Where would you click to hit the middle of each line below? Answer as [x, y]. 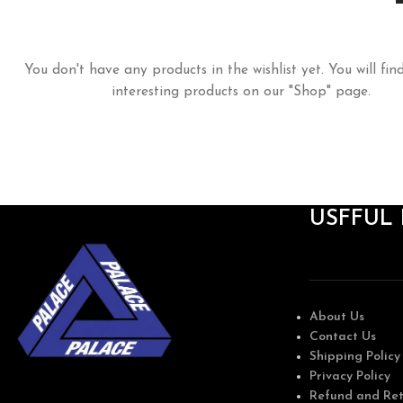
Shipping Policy [354, 357]
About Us [336, 318]
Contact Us [342, 337]
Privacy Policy [349, 377]
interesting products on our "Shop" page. [241, 92]
